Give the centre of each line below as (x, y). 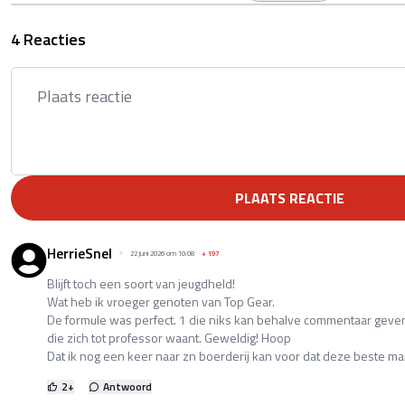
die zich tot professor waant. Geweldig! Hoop (169, 337)
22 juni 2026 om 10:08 (162, 253)
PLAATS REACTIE (289, 198)
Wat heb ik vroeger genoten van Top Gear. (161, 301)
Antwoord (127, 386)
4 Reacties (48, 39)
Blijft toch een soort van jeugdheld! (141, 283)
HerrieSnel (80, 253)
